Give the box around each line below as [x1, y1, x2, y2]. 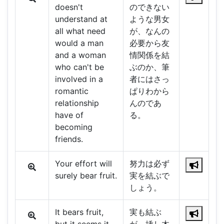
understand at [54, 14, 107, 24]
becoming [54, 122, 92, 132]
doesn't [54, 2, 83, 12]
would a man [54, 38, 103, 48]
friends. [54, 134, 83, 144]
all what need [54, 26, 105, 36]
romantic [54, 86, 88, 96]
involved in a [54, 74, 103, 84]
